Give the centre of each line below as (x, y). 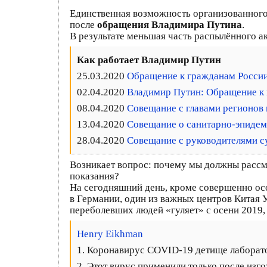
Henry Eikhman (110, 234)
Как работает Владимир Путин (149, 60)
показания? (94, 176)
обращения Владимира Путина (170, 25)
